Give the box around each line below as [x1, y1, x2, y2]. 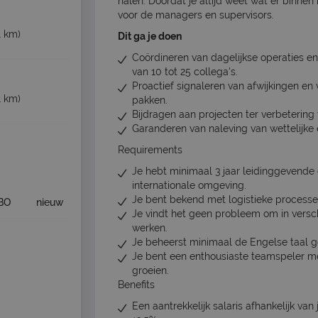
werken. [132, 222, 168, 234]
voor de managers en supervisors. [118, 9, 277, 21]
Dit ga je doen [118, 31, 182, 43]
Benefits [118, 279, 155, 291]
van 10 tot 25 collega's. [132, 66, 238, 78]
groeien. [132, 265, 169, 277]
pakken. [132, 94, 168, 106]
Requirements [118, 144, 182, 156]
